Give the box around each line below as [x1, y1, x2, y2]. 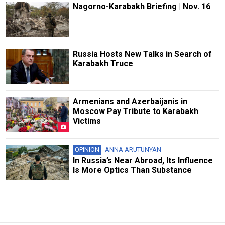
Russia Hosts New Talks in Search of [72, 49, 212, 59]
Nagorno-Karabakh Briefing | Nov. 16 [72, 1, 210, 11]
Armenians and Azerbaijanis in [72, 97, 187, 107]
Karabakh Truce [72, 59, 133, 69]
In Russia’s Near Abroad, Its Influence [72, 156, 213, 166]
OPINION [74, 146, 99, 154]
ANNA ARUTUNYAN [104, 146, 161, 154]
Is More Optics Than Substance [72, 165, 192, 175]
